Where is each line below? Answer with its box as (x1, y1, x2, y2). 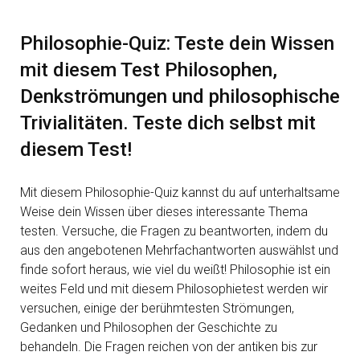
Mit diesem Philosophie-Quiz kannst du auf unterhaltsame (20, 185, 340, 201)
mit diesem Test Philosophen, (20, 59, 277, 82)
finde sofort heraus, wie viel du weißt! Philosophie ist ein (20, 262, 330, 278)
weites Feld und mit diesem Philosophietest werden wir (20, 281, 328, 297)
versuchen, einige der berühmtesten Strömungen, (20, 301, 294, 317)
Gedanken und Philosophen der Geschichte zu (20, 320, 277, 336)
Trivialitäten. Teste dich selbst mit (20, 112, 316, 135)
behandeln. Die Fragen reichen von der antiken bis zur (20, 339, 317, 355)
